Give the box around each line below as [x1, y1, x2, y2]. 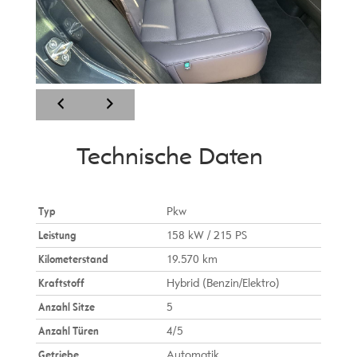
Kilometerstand [37, 252, 108, 266]
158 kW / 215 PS [166, 228, 247, 242]
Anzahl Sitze [37, 300, 95, 314]
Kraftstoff [37, 276, 84, 290]
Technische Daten [76, 140, 263, 171]
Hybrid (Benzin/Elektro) [166, 276, 280, 290]
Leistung [37, 228, 76, 242]
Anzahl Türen [37, 324, 99, 338]
